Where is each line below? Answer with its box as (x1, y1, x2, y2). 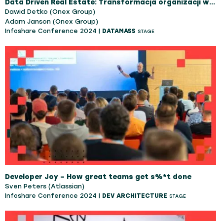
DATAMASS (102, 27, 136, 35)
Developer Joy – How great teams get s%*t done (5, 173, 191, 182)
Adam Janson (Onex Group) (5, 17, 98, 25)
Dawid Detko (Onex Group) (5, 7, 95, 15)
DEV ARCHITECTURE (102, 192, 167, 200)
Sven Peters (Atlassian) (5, 183, 84, 190)
